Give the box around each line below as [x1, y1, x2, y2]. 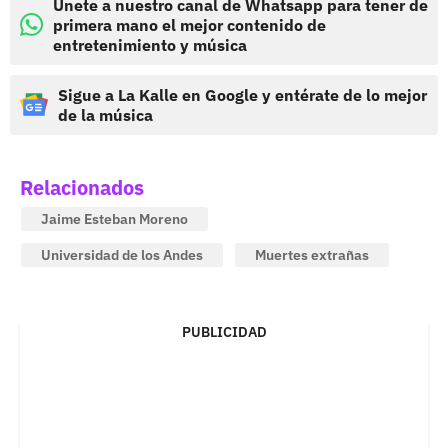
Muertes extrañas [255, 245, 369, 264]
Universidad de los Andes [41, 245, 203, 264]
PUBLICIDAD [181, 322, 267, 341]
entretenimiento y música [53, 34, 247, 55]
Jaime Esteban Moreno [41, 209, 188, 228]
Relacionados [20, 173, 144, 201]
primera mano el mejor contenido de [53, 14, 326, 35]
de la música [58, 104, 153, 125]
